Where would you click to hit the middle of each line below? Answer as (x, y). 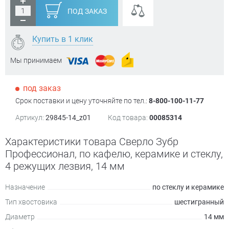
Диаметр (20, 217)
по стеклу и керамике (188, 187)
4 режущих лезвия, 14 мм (65, 166)
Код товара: (128, 118)
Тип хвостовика (31, 202)
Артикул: (30, 118)
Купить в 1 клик (63, 39)
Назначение (25, 187)
